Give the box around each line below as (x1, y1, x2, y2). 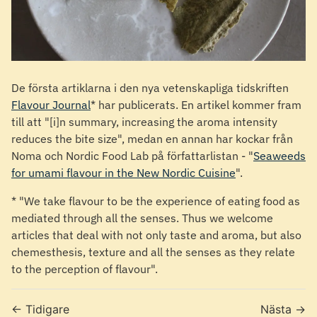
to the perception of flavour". (11, 262, 158, 277)
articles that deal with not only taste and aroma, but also (11, 228, 301, 243)
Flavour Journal (11, 98, 91, 113)
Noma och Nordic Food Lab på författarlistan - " (11, 149, 253, 163)
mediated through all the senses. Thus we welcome (11, 211, 273, 226)
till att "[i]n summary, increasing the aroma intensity (11, 115, 277, 129)
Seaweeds (253, 149, 306, 163)
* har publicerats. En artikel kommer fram (91, 98, 301, 113)
